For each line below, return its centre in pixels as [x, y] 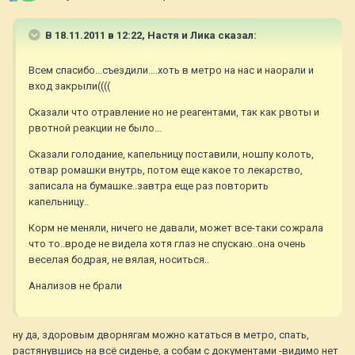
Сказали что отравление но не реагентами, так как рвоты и [174, 113]
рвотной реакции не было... [95, 128]
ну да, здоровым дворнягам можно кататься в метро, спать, [161, 335]
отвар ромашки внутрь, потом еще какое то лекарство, [166, 170]
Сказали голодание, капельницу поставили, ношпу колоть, [171, 155]
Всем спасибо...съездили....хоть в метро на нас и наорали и [171, 71]
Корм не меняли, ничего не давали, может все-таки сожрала [176, 228]
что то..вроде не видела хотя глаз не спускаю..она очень [167, 244]
